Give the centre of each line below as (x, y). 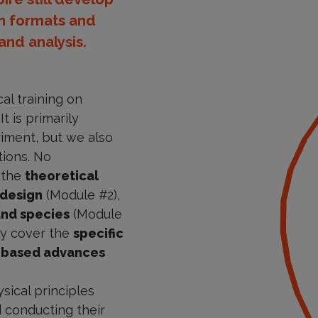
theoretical (61, 176)
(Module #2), (81, 195)
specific (98, 234)
